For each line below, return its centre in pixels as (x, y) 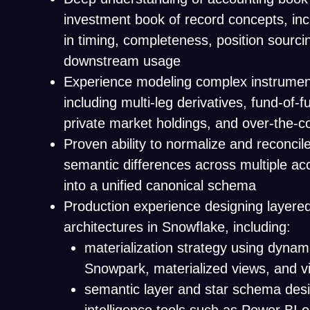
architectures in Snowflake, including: (177, 227)
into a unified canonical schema (160, 185)
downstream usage (122, 61)
